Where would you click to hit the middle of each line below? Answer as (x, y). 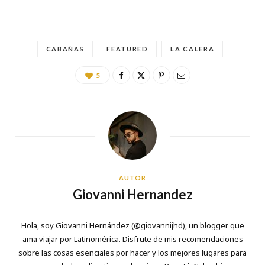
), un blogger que (213, 225)
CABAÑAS (65, 49)
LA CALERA (193, 49)
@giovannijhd (158, 225)
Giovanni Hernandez (132, 194)
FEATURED (127, 49)
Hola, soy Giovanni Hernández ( (77, 225)
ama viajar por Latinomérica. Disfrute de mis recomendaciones (132, 239)
